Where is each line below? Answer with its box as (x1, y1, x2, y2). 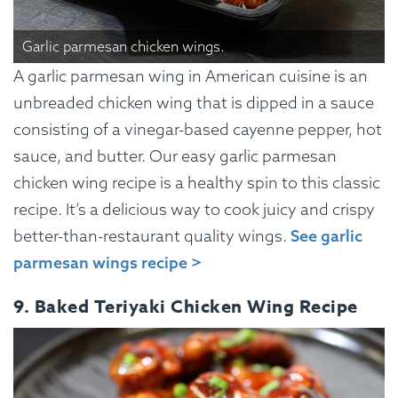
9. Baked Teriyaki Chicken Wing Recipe (13, 294, 358, 319)
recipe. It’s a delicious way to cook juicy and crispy (13, 199, 375, 220)
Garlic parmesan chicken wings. (22, 37, 225, 56)
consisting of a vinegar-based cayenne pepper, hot (13, 119, 382, 140)
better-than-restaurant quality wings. (13, 226, 291, 247)
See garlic (291, 226, 362, 247)
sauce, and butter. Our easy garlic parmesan (13, 146, 337, 167)
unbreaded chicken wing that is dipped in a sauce (13, 92, 374, 114)
